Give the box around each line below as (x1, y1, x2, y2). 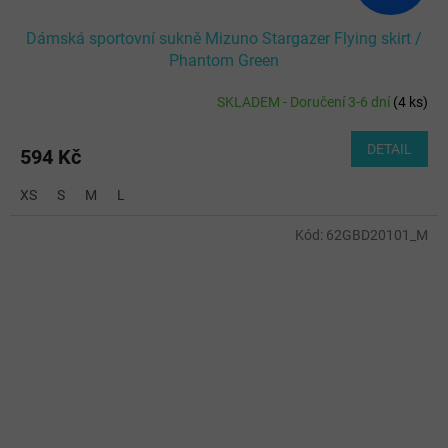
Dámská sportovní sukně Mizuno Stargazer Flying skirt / (26, 29, 422, 49)
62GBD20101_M (326, 227, 428, 244)
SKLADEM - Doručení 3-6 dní (217, 93, 393, 110)
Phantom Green (169, 51, 279, 71)
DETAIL (367, 141, 412, 158)
